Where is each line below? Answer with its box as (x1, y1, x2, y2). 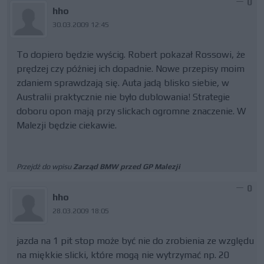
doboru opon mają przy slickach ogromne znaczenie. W (16, 105, 246, 117)
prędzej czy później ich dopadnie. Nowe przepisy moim (16, 63, 245, 74)
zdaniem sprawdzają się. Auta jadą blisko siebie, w (16, 77, 229, 88)
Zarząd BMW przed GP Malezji (73, 162, 180, 171)
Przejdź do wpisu (16, 162, 73, 171)
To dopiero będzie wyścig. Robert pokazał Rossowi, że (16, 49, 245, 60)
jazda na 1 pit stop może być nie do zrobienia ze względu (16, 235, 254, 246)
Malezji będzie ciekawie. (16, 120, 117, 131)
